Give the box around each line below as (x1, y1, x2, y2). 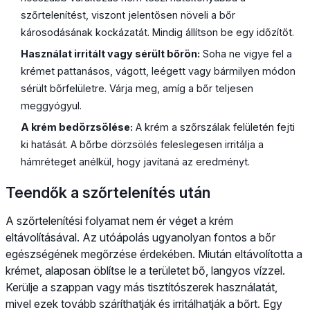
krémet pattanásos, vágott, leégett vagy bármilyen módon (21, 65, 296, 77)
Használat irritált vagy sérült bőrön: (21, 48, 201, 60)
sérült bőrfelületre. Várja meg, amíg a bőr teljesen (21, 82, 254, 95)
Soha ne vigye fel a (200, 48, 293, 60)
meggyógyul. (21, 100, 82, 112)
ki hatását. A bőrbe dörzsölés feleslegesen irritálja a (21, 138, 264, 150)
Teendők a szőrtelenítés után (6, 183, 210, 201)
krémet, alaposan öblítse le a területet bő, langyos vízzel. (6, 263, 285, 277)
